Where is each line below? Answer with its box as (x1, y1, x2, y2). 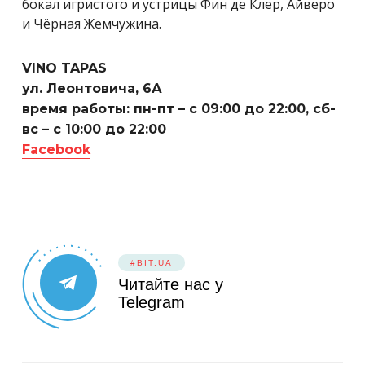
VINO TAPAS (22, 59, 107, 76)
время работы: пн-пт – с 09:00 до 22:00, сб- (22, 100, 336, 117)
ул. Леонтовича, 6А (22, 80, 162, 96)
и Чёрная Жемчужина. (22, 14, 161, 33)
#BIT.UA (130, 257, 173, 267)
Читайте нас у (118, 275, 223, 293)
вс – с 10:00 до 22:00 (22, 121, 166, 137)
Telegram (118, 292, 185, 311)
